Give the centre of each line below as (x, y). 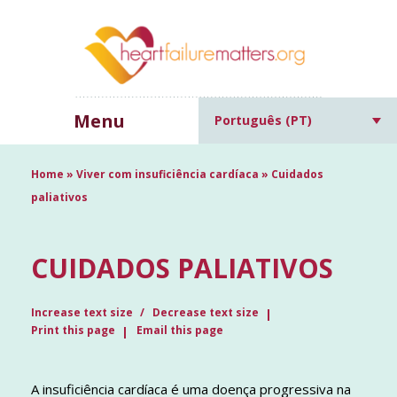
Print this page (73, 331)
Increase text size (83, 313)
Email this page (180, 331)
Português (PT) (263, 121)
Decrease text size (206, 313)
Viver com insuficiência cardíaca (167, 175)
